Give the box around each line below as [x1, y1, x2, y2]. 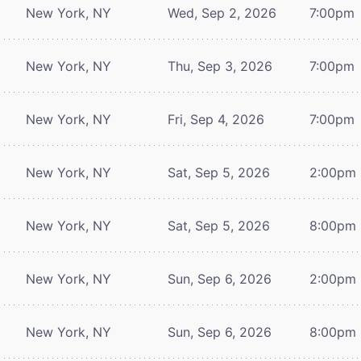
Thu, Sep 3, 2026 [168, 57, 272, 74]
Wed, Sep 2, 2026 [168, 4, 276, 21]
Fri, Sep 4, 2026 [168, 110, 264, 127]
